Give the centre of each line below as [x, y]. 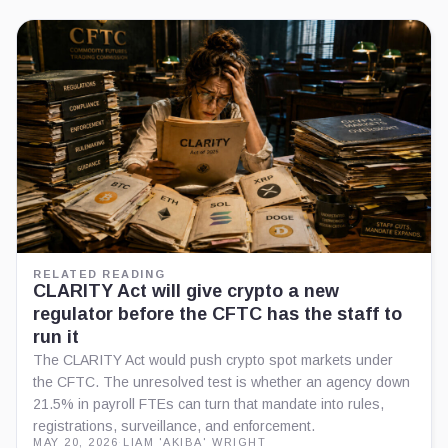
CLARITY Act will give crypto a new [186, 290]
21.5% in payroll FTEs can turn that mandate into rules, [208, 403]
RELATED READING [99, 273]
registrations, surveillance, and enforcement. [174, 425]
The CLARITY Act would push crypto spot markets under [213, 359]
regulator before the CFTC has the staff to [217, 313]
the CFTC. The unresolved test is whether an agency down [221, 381]
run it [56, 336]
